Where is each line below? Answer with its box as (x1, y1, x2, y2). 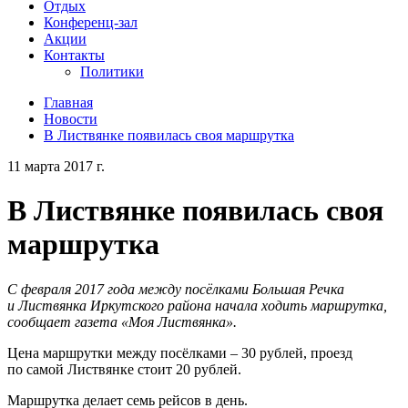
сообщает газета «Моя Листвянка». (7, 313, 237, 330)
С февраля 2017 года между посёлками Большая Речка (7, 280, 344, 297)
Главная (44, 95, 93, 110)
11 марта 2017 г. (7, 158, 105, 174)
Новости (44, 111, 97, 127)
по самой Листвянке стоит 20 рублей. (7, 361, 241, 377)
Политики (80, 64, 144, 79)
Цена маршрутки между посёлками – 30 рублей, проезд (7, 344, 352, 361)
